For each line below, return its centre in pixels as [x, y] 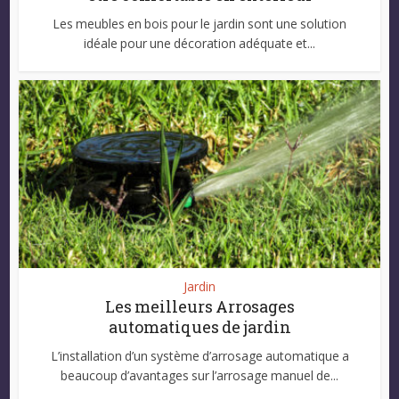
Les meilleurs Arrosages [199, 306]
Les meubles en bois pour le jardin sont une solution [199, 23]
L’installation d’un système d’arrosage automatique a [199, 355]
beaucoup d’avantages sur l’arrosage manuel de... [199, 375]
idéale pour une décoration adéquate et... [199, 43]
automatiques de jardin [199, 326]
